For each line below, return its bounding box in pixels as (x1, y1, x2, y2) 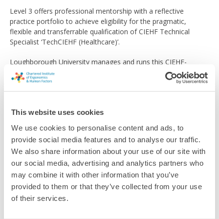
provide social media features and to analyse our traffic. (11, 135, 201, 143)
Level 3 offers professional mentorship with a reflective (10, 6, 184, 16)
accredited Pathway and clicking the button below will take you (10, 67, 207, 77)
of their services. (11, 194, 68, 202)
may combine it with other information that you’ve (11, 170, 179, 178)
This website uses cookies (11, 108, 104, 116)
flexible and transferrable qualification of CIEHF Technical (10, 27, 190, 36)
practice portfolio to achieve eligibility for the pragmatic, (10, 17, 186, 26)
